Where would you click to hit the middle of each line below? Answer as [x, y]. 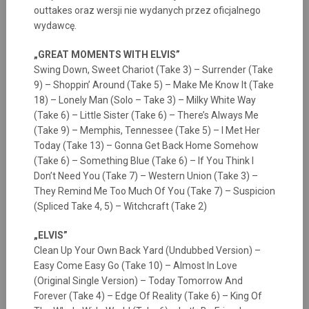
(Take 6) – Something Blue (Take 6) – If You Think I [143, 161]
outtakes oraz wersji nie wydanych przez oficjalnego [147, 10]
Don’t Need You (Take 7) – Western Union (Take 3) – [146, 176]
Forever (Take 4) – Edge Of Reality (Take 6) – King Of [148, 296]
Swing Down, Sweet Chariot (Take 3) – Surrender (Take [153, 70]
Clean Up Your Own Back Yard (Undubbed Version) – [147, 250]
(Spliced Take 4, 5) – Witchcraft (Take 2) [120, 206]
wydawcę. [55, 26]
